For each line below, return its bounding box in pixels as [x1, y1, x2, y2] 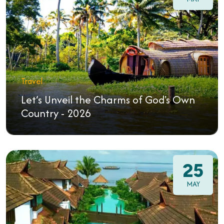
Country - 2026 [21, 105, 91, 121]
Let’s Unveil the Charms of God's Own [21, 92, 195, 107]
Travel [21, 75, 42, 87]
